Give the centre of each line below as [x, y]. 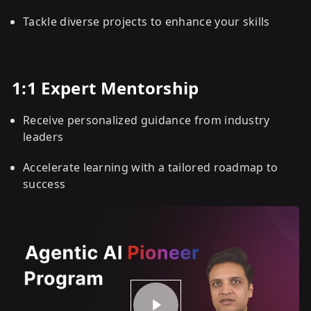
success [44, 184]
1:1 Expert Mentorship [106, 88]
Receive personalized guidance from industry [146, 120]
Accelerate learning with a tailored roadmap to [151, 167]
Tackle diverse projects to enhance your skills [146, 22]
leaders [43, 137]
